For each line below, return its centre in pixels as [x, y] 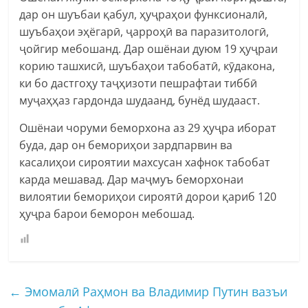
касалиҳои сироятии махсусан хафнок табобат [145, 162]
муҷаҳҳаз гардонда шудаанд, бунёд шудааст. [140, 100]
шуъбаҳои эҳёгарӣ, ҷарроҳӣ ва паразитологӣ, [144, 31]
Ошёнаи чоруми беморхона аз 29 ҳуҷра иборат [148, 128]
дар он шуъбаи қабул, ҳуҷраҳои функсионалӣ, [144, 14]
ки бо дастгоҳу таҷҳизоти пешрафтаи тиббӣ [139, 83]
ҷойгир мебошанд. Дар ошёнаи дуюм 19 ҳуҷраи [149, 48]
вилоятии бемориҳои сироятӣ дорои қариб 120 [148, 196]
